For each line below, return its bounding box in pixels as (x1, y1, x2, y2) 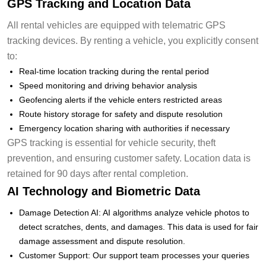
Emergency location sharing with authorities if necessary (19, 123, 230, 133)
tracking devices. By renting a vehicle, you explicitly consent (7, 35, 258, 46)
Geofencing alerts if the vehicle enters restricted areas (19, 94, 222, 104)
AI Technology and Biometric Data (7, 184, 200, 198)
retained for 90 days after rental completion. (7, 168, 188, 179)
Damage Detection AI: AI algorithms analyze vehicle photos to (19, 207, 249, 217)
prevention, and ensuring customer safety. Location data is (7, 153, 251, 163)
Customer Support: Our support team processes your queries (19, 250, 249, 260)
